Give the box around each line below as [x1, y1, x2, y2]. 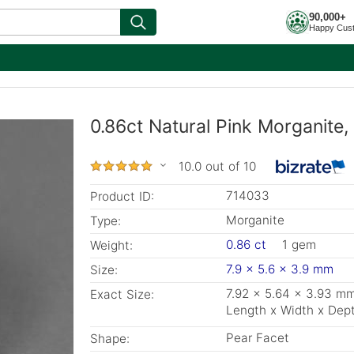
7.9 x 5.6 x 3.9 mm [226, 262, 333, 277]
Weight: [90, 238, 133, 253]
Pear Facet [226, 330, 289, 345]
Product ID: [90, 189, 154, 204]
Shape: [90, 331, 130, 346]
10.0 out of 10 [179, 159, 256, 174]
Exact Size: [90, 287, 154, 302]
